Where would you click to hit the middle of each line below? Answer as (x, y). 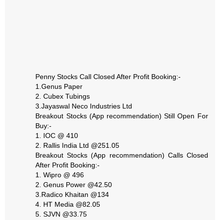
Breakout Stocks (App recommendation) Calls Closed (122, 155)
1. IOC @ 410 (57, 135)
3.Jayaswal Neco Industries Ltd (84, 106)
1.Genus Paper (59, 86)
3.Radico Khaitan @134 (72, 194)
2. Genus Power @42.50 (74, 184)
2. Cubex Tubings (63, 96)
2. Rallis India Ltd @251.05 (78, 145)
